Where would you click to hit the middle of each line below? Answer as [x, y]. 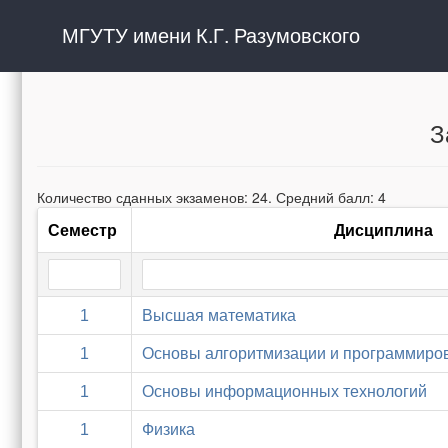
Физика [168, 429]
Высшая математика [219, 315]
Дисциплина [383, 230]
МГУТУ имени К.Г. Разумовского [211, 34]
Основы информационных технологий [284, 391]
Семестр [82, 230]
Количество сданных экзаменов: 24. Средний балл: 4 [211, 197]
